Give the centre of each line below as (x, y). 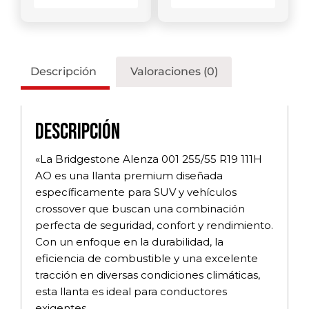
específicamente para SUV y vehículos (136, 192)
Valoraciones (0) (174, 71)
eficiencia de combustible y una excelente (147, 258)
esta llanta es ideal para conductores (131, 291)
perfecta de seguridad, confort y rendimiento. (154, 225)
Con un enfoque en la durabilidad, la (129, 241)
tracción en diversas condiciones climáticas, (148, 275)
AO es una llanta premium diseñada (129, 175)
